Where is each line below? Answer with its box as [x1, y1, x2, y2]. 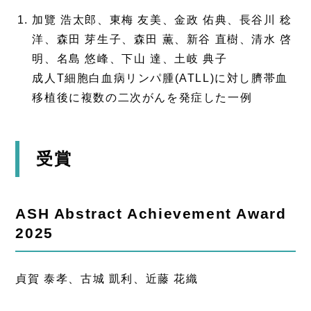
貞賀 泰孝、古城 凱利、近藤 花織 [15, 272, 199, 285]
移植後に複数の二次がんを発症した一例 [32, 92, 253, 104]
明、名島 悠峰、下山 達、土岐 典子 [32, 53, 228, 65]
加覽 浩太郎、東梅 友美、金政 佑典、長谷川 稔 [32, 14, 292, 26]
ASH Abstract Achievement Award [15, 205, 287, 222]
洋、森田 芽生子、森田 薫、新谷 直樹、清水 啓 [32, 33, 292, 46]
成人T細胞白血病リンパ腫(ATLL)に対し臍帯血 [32, 72, 288, 85]
